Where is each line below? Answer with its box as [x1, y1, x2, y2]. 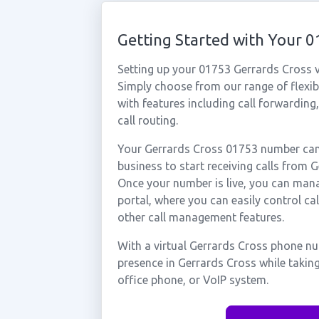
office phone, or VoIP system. [117, 273, 268, 286]
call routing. [117, 114, 178, 127]
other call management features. [117, 211, 284, 224]
